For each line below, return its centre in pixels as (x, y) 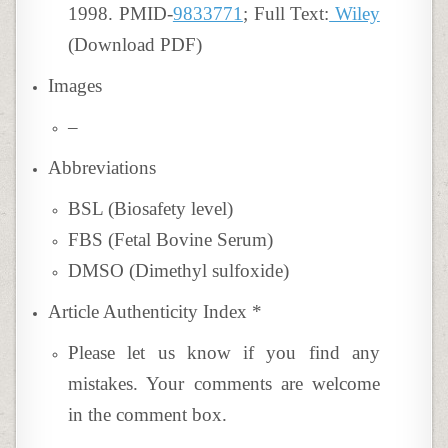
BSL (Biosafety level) (151, 208)
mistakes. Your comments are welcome (224, 383)
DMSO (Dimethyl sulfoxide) (179, 270)
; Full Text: (286, 13)
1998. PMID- (120, 13)
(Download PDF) (135, 44)
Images (75, 85)
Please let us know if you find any (224, 352)
